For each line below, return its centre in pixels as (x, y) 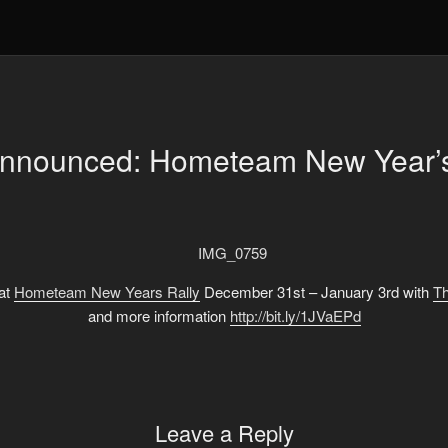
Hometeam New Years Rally (106, 291)
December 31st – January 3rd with (316, 291)
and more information (158, 315)
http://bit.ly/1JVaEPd (295, 315)
